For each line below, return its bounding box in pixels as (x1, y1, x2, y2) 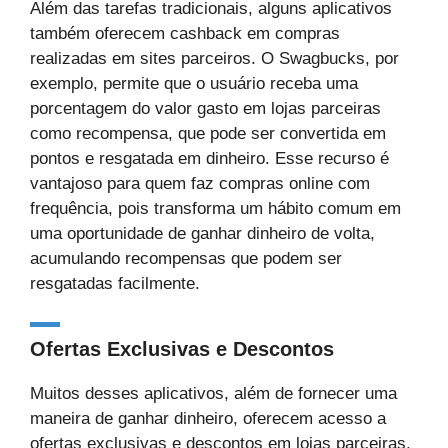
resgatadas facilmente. (30, 274, 200, 293)
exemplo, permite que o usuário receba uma (30, 74, 358, 93)
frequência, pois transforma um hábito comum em (30, 199, 401, 218)
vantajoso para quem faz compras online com (30, 174, 370, 193)
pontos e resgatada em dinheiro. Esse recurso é (30, 149, 389, 168)
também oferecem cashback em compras (30, 24, 340, 43)
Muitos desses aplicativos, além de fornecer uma (30, 383, 397, 403)
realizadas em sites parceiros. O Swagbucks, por (30, 49, 399, 68)
